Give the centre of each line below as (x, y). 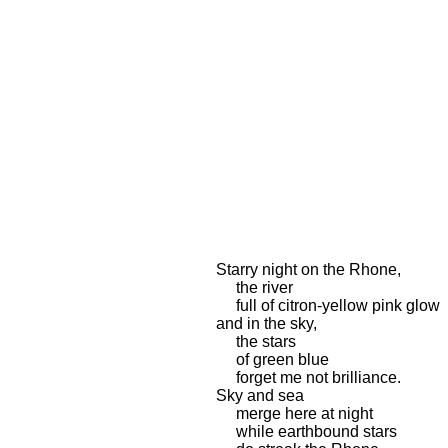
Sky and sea (259, 395)
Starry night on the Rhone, (308, 269)
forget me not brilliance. (308, 377)
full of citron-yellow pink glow (327, 305)
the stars (255, 341)
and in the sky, (266, 323)
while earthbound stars (306, 431)
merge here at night (294, 413)
